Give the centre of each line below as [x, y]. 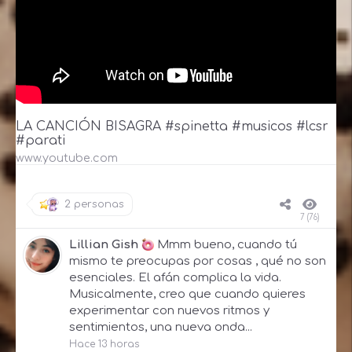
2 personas [94, 205]
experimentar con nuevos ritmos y [169, 311]
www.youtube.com [67, 158]
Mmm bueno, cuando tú [227, 245]
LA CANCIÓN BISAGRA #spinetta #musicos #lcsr [172, 127]
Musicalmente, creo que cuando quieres [187, 295]
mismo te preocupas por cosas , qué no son [198, 262]
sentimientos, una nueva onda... [161, 328]
